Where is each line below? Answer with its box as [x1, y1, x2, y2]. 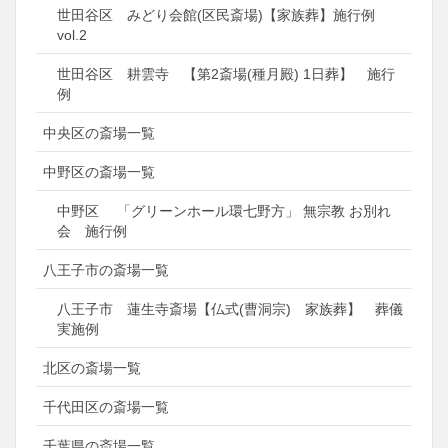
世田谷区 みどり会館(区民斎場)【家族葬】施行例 [57, 7, 375, 24]
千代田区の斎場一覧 [43, 399, 169, 416]
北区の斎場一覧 [43, 360, 141, 377]
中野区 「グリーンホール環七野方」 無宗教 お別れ [57, 203, 391, 220]
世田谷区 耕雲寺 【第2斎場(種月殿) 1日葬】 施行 [57, 66, 395, 83]
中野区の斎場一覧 [43, 164, 155, 181]
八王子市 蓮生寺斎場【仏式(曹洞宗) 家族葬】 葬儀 [57, 301, 403, 318]
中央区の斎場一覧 [43, 125, 155, 142]
